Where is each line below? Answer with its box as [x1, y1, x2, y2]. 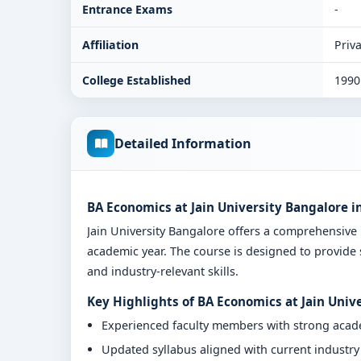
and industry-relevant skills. [87, 263, 239, 279]
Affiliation [82, 37, 139, 52]
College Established [82, 73, 191, 88]
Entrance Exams [82, 2, 172, 17]
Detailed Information [114, 135, 251, 152]
